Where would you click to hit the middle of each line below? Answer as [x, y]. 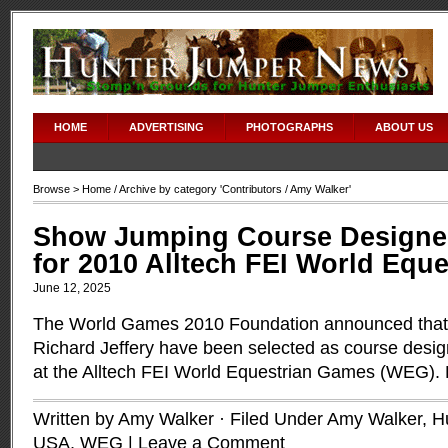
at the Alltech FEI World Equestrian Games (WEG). [239, 372]
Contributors [252, 189]
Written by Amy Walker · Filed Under [180, 419]
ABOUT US [404, 127]
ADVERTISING [166, 127]
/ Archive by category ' [166, 189]
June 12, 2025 [72, 288]
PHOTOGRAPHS [289, 127]
